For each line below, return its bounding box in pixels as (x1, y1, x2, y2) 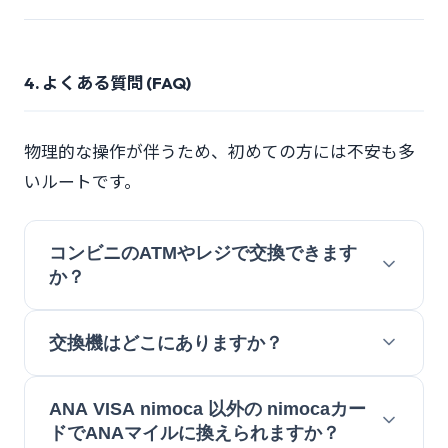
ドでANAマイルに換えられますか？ (49, 423, 340, 443)
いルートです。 (24, 169, 141, 193)
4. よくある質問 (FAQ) (24, 72, 191, 93)
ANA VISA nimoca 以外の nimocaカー (49, 399, 366, 419)
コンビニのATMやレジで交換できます (49, 243, 357, 263)
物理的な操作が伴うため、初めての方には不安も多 (24, 139, 415, 163)
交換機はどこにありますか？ (49, 333, 283, 353)
